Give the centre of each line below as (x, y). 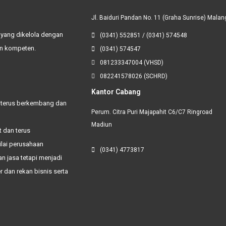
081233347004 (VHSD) (131, 63)
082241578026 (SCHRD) (133, 76)
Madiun (101, 125)
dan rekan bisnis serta (36, 171)
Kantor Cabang (116, 92)
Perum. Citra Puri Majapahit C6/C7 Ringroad (152, 112)
